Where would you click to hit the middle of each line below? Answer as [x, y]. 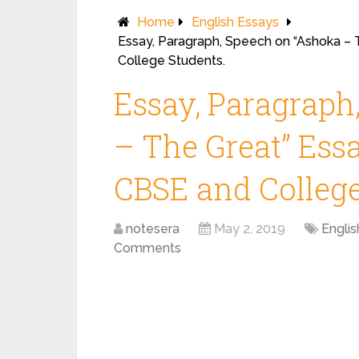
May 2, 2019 [250, 229]
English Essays [235, 22]
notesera [153, 229]
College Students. [171, 61]
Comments [147, 248]
